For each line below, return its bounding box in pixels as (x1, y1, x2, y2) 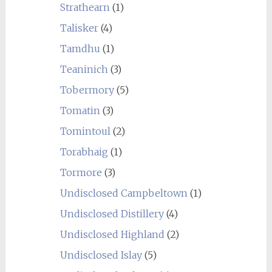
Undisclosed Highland (59, 228, 165, 240)
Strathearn (59, 1, 110, 13)
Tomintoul (59, 125, 110, 137)
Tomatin (59, 104, 100, 117)
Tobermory (59, 84, 114, 96)
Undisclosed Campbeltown (59, 187, 188, 199)
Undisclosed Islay (59, 249, 142, 261)
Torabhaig (59, 146, 108, 158)
